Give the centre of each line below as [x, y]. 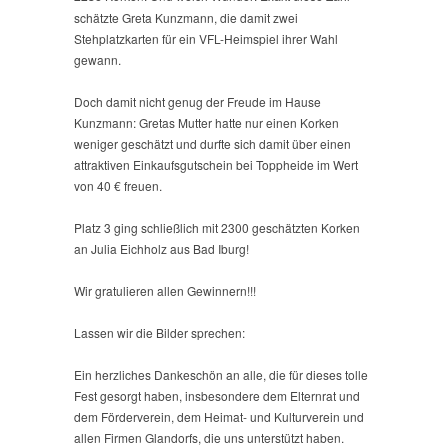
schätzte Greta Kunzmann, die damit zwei [186, 17]
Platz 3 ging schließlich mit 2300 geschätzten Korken [217, 227]
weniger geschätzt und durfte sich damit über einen [212, 143]
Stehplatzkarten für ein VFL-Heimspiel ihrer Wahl [206, 38]
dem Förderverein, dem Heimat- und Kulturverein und [219, 416]
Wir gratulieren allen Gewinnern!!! [165, 290]
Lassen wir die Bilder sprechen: [159, 332]
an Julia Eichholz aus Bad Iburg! [161, 248]
